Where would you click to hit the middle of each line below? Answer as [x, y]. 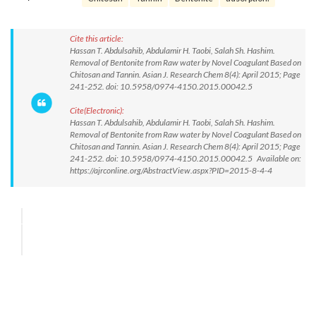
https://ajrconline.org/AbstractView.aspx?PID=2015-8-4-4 [171, 170]
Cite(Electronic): [97, 110]
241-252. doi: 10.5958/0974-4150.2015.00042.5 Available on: [186, 158]
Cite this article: [97, 38]
